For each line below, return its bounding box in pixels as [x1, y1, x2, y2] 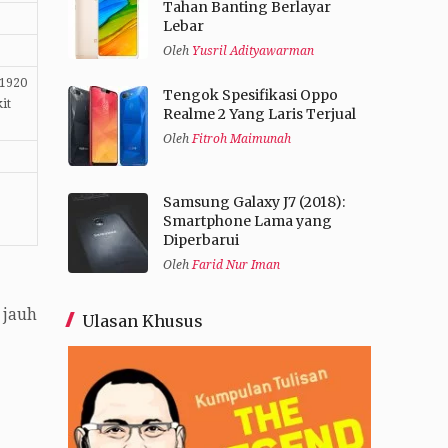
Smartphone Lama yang [162, 212, 332, 231]
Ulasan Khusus [81, 311, 203, 332]
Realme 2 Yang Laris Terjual [162, 105, 356, 124]
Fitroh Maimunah [191, 132, 291, 147]
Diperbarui [162, 231, 239, 250]
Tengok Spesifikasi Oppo [162, 86, 338, 105]
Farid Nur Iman [191, 258, 280, 273]
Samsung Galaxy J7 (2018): [162, 193, 345, 212]
